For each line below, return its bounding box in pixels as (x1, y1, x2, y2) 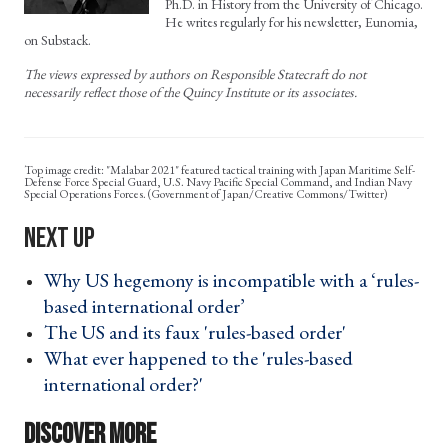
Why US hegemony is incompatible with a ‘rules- (44, 267, 419, 294)
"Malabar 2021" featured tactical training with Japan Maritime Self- (106, 162, 415, 179)
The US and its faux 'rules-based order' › (44, 319, 358, 346)
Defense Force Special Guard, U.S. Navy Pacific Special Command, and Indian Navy (24, 174, 412, 191)
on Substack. (24, 31, 91, 50)
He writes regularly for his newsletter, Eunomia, (165, 13, 418, 32)
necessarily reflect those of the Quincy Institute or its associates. (24, 83, 357, 102)
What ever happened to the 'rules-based (44, 345, 353, 372)
